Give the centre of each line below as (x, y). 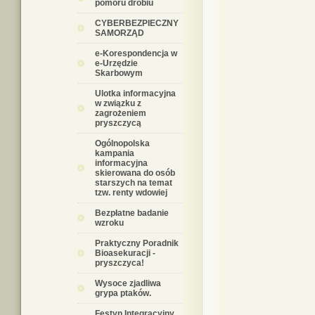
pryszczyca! (120, 263)
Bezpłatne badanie (132, 213)
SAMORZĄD (120, 33)
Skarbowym (119, 73)
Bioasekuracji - (125, 253)
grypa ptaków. (123, 293)
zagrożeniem (121, 113)
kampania (115, 153)
